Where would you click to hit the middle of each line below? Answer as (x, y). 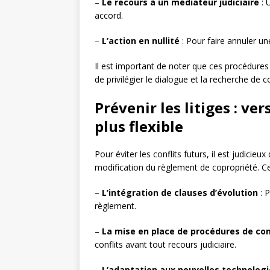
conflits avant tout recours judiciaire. (165, 245)
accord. (109, 16)
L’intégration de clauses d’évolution (180, 193)
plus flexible (139, 127)
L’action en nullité (141, 41)
